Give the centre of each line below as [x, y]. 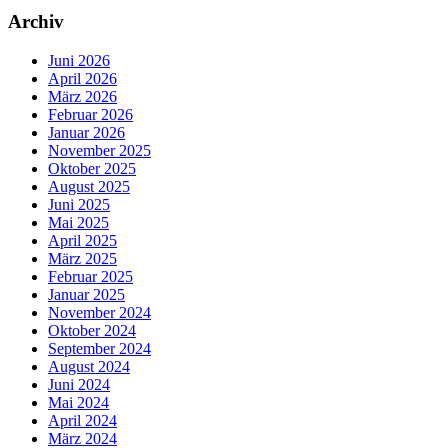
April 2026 [82, 79]
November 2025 [99, 151]
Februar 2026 [90, 115]
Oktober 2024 [92, 331]
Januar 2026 [86, 133]
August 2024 [89, 367]
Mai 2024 [78, 403]
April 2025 [82, 241]
